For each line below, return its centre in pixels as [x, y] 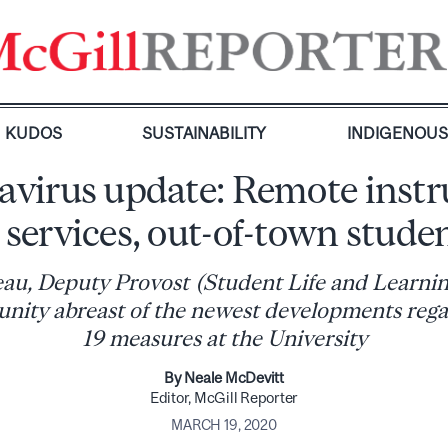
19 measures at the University [224, 338]
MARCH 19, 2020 [224, 424]
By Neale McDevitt [224, 377]
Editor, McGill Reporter [224, 397]
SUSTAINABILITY [204, 133]
